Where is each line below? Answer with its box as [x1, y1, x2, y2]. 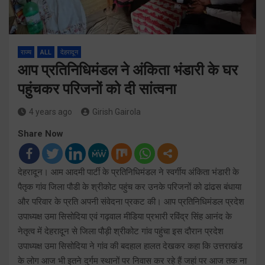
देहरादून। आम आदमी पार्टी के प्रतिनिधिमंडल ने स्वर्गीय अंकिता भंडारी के [18, 166, 239, 177]
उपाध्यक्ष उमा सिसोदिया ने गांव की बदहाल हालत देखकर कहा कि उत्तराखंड [18, 240, 243, 251]
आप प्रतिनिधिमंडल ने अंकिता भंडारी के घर [18, 61, 238, 79]
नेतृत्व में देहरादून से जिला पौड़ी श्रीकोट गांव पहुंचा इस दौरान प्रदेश [18, 225, 224, 237]
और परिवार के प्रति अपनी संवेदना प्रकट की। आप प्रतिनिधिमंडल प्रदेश [18, 196, 244, 207]
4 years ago [29, 106, 72, 117]
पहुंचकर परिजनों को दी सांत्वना [18, 80, 176, 98]
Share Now [18, 128, 63, 139]
